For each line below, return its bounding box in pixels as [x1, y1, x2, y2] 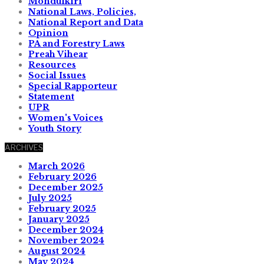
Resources [28, 59, 76, 70]
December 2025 [28, 181, 103, 193]
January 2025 [28, 213, 90, 225]
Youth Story [28, 123, 81, 134]
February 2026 [28, 171, 97, 182]
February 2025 [28, 203, 96, 214]
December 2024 [28, 224, 104, 235]
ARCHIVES [5, 142, 43, 152]
